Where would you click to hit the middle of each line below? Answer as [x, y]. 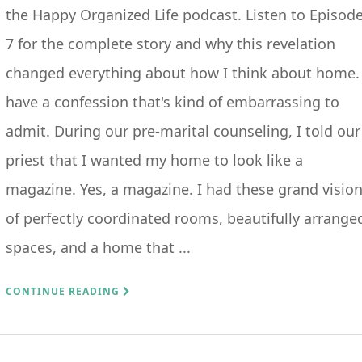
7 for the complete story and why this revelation [170, 44]
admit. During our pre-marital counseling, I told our [183, 131]
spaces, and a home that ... [98, 247]
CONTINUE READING [64, 291]
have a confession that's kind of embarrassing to [173, 102]
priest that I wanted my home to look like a [154, 160]
